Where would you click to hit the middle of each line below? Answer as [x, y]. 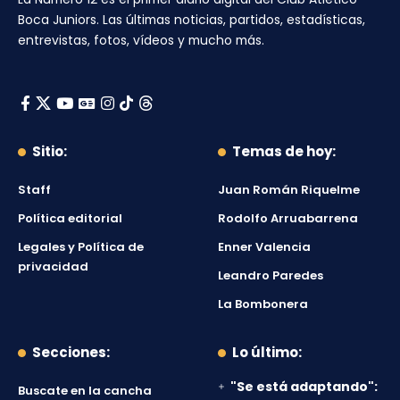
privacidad [53, 266]
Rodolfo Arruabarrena [288, 218]
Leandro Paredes [271, 275]
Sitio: [50, 151]
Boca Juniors [57, 20]
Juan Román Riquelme [289, 189]
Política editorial [70, 218]
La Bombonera [263, 304]
